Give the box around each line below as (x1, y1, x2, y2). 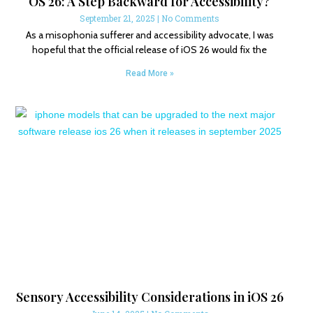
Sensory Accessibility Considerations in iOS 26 (15, 288, 284, 305)
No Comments (161, 13, 220, 24)
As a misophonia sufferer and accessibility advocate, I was (25, 29, 274, 42)
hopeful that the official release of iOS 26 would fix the (32, 43, 268, 57)
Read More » (125, 68, 174, 79)
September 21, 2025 (80, 13, 158, 24)
